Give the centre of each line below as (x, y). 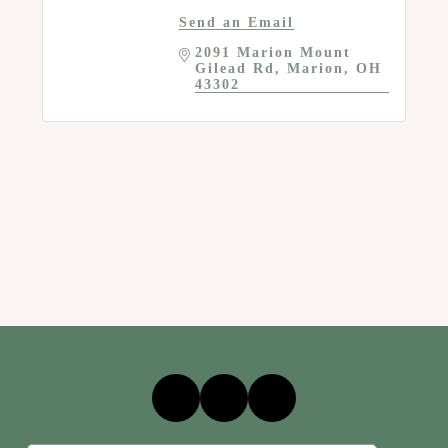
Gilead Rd (234, 68)
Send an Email (236, 22)
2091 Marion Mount (272, 52)
